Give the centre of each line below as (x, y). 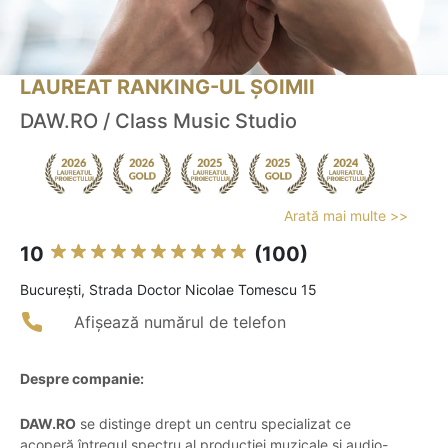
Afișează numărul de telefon (180, 322)
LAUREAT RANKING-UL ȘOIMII (167, 87)
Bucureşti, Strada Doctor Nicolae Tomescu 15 (168, 290)
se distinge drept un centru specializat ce (213, 424)
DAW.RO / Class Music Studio (158, 121)
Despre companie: (82, 379)
